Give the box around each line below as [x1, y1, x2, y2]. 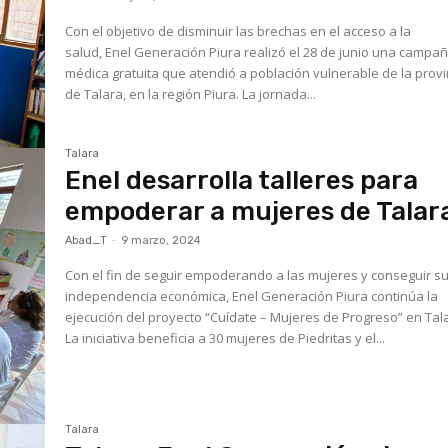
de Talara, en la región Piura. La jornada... [65, 84, 317, 103]
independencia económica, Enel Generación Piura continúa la [65, 287, 439, 306]
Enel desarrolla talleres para [65, 165, 419, 197]
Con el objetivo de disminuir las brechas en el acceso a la [65, 21, 412, 40]
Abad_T [65, 234, 108, 248]
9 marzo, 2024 [121, 234, 202, 248]
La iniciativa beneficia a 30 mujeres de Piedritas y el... [65, 329, 386, 348]
